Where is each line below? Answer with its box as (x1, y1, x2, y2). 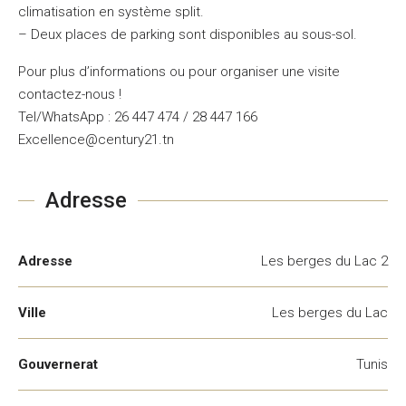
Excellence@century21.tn (18, 131, 174, 148)
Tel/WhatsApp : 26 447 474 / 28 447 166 (18, 109, 257, 125)
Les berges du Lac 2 (261, 253, 388, 269)
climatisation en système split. (18, 4, 204, 20)
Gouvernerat (18, 356, 98, 372)
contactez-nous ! (18, 86, 121, 102)
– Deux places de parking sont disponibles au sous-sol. (18, 26, 357, 43)
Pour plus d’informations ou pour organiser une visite (18, 63, 340, 80)
